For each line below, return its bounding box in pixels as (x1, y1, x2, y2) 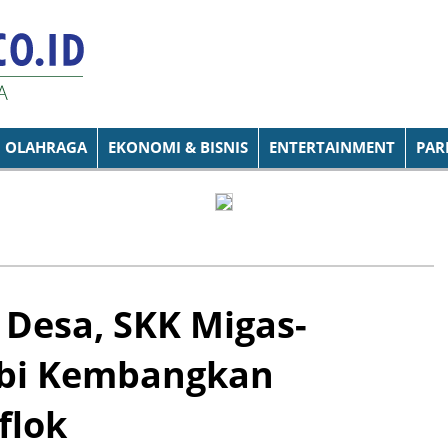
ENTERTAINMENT (269, 137, 395, 158)
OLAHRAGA (5, 137, 87, 158)
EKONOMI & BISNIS (108, 137, 248, 158)
